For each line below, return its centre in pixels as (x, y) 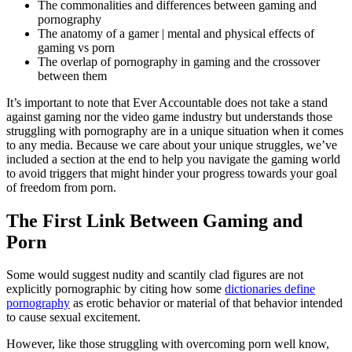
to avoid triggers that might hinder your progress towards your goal (172, 173)
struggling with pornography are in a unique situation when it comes (175, 130)
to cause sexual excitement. (75, 317)
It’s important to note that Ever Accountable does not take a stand (167, 102)
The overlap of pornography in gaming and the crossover (179, 61)
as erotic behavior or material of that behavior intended (206, 303)
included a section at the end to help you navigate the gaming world (173, 159)
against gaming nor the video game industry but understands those (169, 116)
